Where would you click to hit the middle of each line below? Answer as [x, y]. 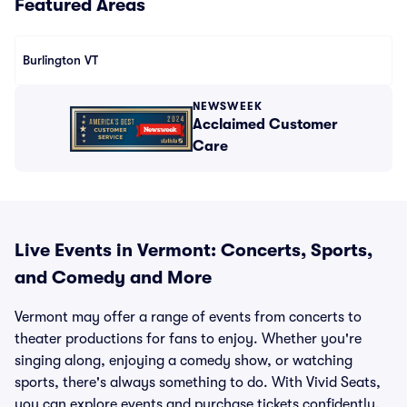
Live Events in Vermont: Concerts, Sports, [194, 250]
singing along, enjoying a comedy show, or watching [184, 361]
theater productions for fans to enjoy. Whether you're [188, 339]
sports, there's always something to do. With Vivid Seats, [198, 382]
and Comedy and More [113, 278]
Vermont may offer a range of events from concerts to [188, 317]
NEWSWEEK [228, 106]
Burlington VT [60, 60]
